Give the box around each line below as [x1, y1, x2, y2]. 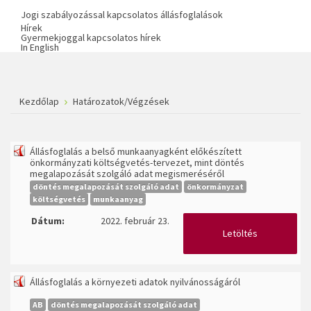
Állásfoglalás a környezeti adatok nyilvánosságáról [30, 276, 240, 289]
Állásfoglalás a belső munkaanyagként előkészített [30, 145, 242, 158]
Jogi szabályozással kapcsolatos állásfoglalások [21, 8, 223, 22]
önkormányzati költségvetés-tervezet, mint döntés [30, 156, 244, 169]
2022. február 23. [101, 215, 169, 228]
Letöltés [223, 227, 258, 240]
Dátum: [31, 215, 65, 228]
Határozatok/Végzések [73, 95, 169, 108]
